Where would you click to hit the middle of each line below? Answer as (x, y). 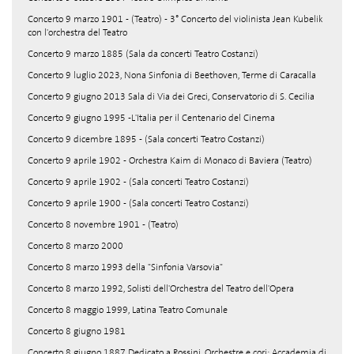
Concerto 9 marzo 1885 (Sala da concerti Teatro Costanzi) (143, 54)
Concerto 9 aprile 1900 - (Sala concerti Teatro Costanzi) (138, 203)
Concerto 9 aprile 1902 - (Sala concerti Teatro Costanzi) (138, 182)
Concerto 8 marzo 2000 (75, 246)
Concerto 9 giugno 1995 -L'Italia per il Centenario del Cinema (151, 118)
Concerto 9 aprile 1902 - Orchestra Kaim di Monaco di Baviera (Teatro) (170, 160)
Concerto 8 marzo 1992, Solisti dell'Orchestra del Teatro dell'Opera (161, 288)
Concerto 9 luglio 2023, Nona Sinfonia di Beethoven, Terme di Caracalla (172, 75)
